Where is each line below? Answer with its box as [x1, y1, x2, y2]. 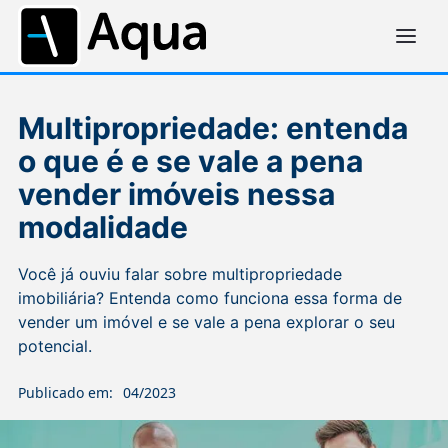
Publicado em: [18, 383, 113, 402]
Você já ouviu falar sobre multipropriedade [18, 264, 342, 284]
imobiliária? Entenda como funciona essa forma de [18, 288, 402, 308]
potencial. [18, 336, 92, 356]
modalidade [18, 209, 188, 245]
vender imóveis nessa [18, 176, 335, 212]
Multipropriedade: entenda [18, 110, 408, 146]
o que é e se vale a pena [18, 143, 363, 179]
